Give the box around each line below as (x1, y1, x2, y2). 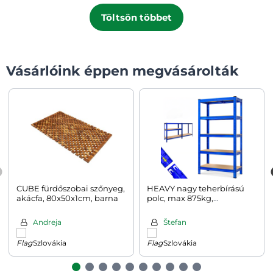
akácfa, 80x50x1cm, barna (16, 193, 118, 203)
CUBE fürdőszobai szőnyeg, (16, 183, 125, 193)
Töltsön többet (101, 11, 172, 23)
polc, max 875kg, (147, 193, 213, 203)
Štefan (163, 217, 186, 227)
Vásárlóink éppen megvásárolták (6, 62, 239, 79)
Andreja (33, 217, 62, 227)
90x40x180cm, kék (147, 202, 221, 213)
